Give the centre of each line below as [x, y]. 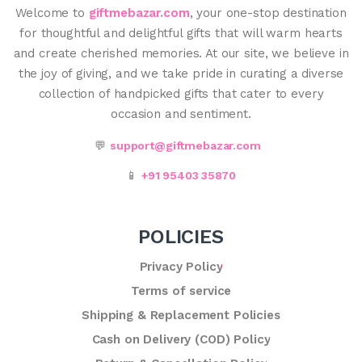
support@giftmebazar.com [185, 145]
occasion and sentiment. [181, 114]
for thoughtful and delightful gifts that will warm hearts [181, 33]
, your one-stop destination [268, 13]
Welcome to [52, 13]
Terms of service [181, 290]
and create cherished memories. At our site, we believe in [181, 53]
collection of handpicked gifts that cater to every [181, 93]
